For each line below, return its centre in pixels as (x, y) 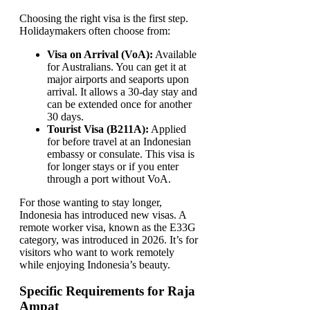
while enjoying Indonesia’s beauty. (95, 264)
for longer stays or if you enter (113, 166)
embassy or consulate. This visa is (121, 154)
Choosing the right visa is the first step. (104, 18)
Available (175, 54)
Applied (167, 129)
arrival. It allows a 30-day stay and (122, 91)
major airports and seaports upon (118, 79)
